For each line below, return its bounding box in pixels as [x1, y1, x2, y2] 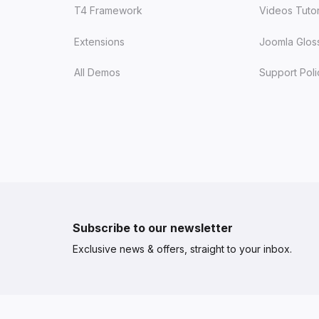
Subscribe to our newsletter [73, 221, 233, 236]
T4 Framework [74, 4, 142, 17]
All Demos [74, 66, 120, 78]
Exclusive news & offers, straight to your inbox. [73, 243, 292, 256]
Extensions [74, 35, 125, 48]
